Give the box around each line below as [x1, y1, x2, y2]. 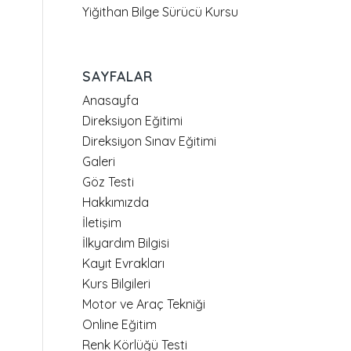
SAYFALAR [82, 67, 154, 85]
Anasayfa [82, 92, 139, 108]
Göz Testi [82, 174, 135, 190]
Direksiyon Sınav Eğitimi [82, 133, 217, 149]
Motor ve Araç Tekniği [82, 296, 206, 312]
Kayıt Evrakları [82, 255, 165, 271]
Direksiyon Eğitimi [82, 113, 183, 128]
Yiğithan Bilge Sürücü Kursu [82, 4, 239, 20]
